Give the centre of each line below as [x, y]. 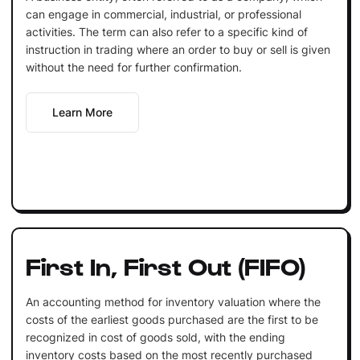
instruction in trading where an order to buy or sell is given [178, 49]
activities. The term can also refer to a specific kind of [166, 31]
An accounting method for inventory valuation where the [173, 301]
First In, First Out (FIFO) [166, 265]
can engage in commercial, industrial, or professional [163, 14]
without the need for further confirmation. [133, 67]
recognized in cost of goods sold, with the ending [155, 337]
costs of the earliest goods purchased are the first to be [172, 319]
